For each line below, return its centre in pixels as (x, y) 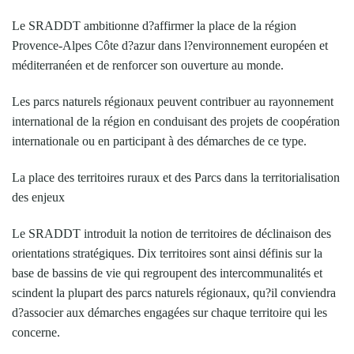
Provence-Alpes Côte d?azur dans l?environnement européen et (170, 45)
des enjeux (38, 197)
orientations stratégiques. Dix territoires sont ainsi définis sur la (167, 253)
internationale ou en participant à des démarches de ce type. (159, 141)
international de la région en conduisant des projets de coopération (176, 121)
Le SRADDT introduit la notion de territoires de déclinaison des (171, 233)
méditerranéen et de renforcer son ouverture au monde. (148, 65)
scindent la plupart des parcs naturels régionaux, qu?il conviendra (174, 292)
